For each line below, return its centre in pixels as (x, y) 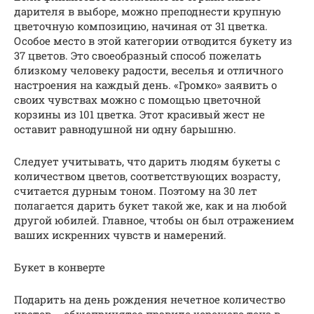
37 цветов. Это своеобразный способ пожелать (138, 55)
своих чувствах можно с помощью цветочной (137, 99)
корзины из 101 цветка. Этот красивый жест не (139, 114)
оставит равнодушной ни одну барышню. (125, 129)
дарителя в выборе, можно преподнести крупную (148, 11)
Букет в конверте (60, 267)
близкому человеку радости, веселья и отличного (149, 70)
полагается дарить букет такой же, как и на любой (150, 205)
